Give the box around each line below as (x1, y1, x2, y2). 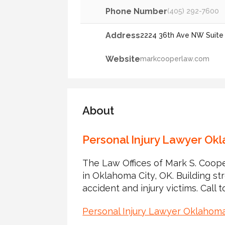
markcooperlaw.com (140, 54, 210, 63)
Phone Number (105, 6, 168, 16)
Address (105, 30, 141, 40)
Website (105, 54, 141, 64)
